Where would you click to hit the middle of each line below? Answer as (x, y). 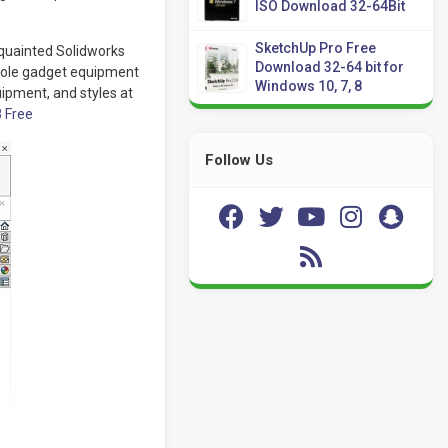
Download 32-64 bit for (330, 67)
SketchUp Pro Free (316, 48)
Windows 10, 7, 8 (309, 86)
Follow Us (239, 160)
